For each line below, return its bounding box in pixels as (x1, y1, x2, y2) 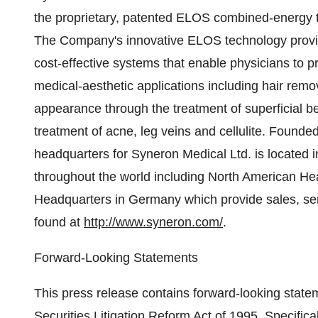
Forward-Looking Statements (34, 251, 198, 265)
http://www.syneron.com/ (84, 215, 223, 229)
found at (34, 215, 84, 229)
